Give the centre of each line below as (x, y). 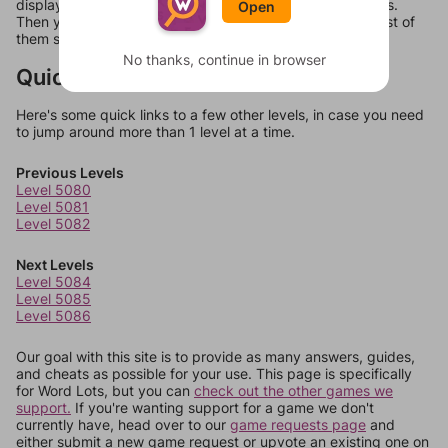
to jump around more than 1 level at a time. (155, 132)
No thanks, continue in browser (224, 59)
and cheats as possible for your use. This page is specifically (214, 374)
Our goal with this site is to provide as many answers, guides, (215, 357)
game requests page (298, 425)
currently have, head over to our (123, 425)
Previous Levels (70, 173)
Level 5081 (52, 207)
